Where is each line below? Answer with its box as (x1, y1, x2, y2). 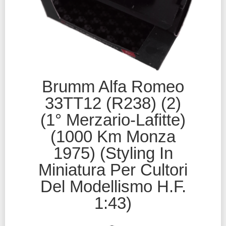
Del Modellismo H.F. (40, 177, 186, 196)
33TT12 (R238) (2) (45, 93, 181, 112)
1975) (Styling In (53, 143, 173, 162)
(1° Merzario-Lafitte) (40, 110, 186, 129)
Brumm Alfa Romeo (42, 77, 184, 96)
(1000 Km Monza (50, 127, 176, 146)
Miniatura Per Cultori (38, 160, 188, 179)
